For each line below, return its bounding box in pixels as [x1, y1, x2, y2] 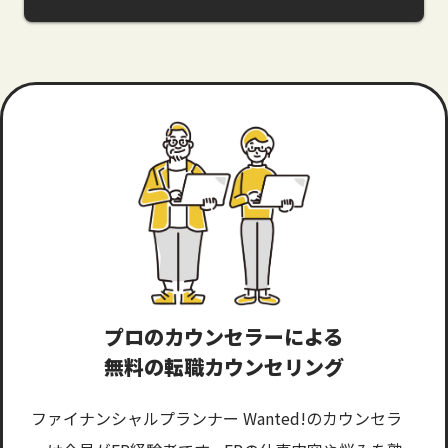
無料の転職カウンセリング [104, 352, 344, 382]
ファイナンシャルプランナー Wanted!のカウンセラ [31, 406, 402, 431]
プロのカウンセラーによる [104, 322, 343, 352]
